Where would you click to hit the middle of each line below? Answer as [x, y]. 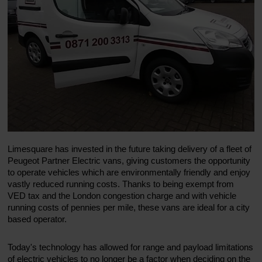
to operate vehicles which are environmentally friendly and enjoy [129, 172]
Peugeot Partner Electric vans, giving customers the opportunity [129, 160]
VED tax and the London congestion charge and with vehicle [122, 195]
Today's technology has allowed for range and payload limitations [131, 247]
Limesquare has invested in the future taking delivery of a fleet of [130, 149]
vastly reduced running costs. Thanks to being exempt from [121, 184]
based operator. [37, 219]
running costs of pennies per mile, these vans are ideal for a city [129, 207]
